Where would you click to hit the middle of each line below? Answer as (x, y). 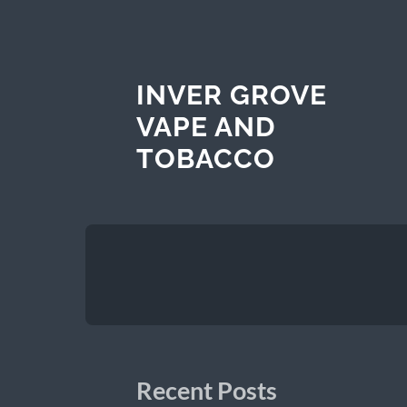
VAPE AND (205, 126)
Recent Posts (206, 390)
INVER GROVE (231, 94)
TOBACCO (205, 158)
